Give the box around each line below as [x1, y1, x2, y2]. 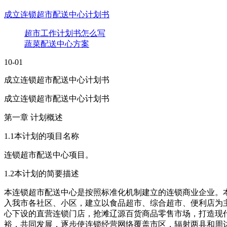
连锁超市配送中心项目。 [4, 150, 93, 159]
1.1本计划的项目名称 [4, 131, 79, 140]
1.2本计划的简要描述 [4, 169, 79, 178]
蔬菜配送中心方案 [24, 39, 89, 48]
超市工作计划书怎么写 [24, 28, 105, 37]
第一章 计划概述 [4, 112, 63, 122]
